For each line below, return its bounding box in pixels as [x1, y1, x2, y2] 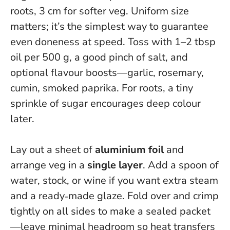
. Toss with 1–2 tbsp [123, 35, 216, 49]
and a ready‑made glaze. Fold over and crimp [10, 189, 219, 203]
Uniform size [131, 4, 189, 18]
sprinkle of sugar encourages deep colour [10, 97, 201, 111]
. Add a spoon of [143, 158, 219, 172]
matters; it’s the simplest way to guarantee [10, 20, 208, 34]
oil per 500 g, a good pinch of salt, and [10, 50, 188, 65]
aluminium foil [95, 143, 164, 157]
